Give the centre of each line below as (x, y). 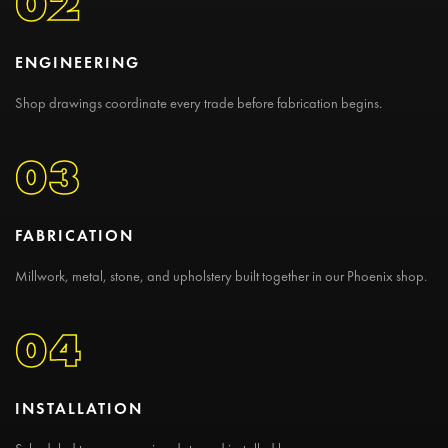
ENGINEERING (77, 63)
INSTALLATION (79, 409)
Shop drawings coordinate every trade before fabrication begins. (198, 103)
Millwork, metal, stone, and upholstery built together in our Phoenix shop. (221, 276)
